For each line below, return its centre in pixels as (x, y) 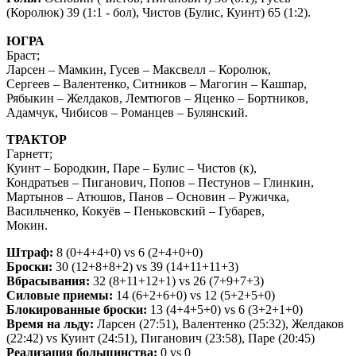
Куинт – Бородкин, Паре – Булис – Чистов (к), (132, 168)
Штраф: (30, 252)
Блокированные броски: (77, 309)
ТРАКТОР (37, 139)
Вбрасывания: (48, 281)
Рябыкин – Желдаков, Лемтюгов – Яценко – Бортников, (157, 98)
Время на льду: (50, 323)
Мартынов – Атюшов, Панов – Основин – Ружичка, (148, 196)
